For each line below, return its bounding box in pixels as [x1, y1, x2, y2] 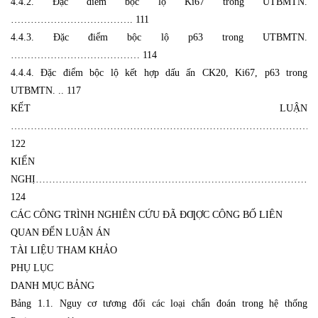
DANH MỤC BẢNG [11, 280, 94, 291]
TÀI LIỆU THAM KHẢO [11, 244, 117, 256]
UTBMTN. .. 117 [11, 84, 81, 96]
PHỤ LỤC [11, 262, 53, 273]
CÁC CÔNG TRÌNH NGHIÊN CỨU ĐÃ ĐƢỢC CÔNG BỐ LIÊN [11, 209, 283, 220]
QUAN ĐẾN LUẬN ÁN [11, 226, 110, 238]
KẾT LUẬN [11, 102, 307, 114]
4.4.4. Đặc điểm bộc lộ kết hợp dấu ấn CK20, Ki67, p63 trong [11, 67, 307, 78]
